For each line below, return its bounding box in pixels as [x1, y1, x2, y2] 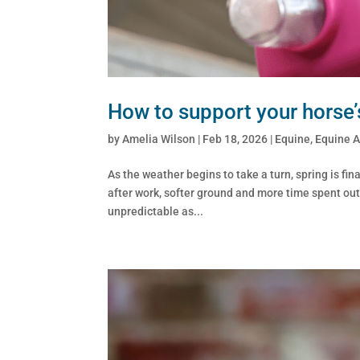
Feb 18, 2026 [202, 132, 268, 145]
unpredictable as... [108, 204, 204, 218]
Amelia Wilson [122, 132, 196, 145]
